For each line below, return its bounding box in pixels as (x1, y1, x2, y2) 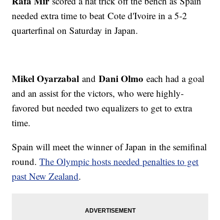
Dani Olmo (99, 72, 147, 85)
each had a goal (146, 72, 205, 85)
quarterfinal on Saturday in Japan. (12, 24, 138, 37)
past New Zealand (12, 170, 79, 183)
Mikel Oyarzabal (12, 72, 82, 85)
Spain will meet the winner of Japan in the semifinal (12, 140, 207, 153)
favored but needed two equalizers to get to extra (12, 102, 192, 114)
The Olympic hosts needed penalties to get (39, 155, 199, 168)
